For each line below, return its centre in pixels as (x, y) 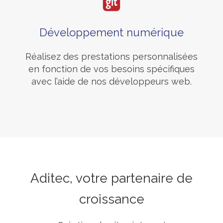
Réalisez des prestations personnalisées (111, 56)
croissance (111, 199)
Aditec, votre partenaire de (111, 178)
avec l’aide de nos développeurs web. (111, 81)
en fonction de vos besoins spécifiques (111, 69)
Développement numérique (111, 32)
